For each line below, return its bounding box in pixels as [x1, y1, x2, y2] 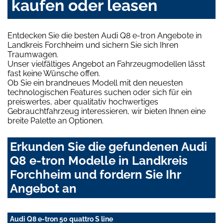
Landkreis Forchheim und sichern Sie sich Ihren [7, 40, 178, 50]
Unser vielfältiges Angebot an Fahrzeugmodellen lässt [7, 59, 205, 69]
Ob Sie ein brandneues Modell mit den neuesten [7, 78, 183, 88]
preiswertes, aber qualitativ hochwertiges [7, 97, 158, 107]
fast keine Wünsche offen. [7, 68, 100, 78]
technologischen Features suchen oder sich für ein [7, 87, 192, 97]
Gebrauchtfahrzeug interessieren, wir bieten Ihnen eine [7, 106, 206, 116]
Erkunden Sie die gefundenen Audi [10, 139, 207, 154]
